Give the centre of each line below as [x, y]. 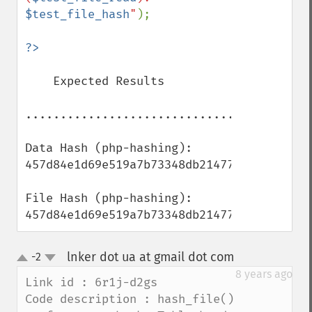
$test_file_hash [77, 14]
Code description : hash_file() [130, 299]
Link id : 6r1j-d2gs [91, 282]
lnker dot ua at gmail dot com [150, 257]
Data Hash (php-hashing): [109, 148]
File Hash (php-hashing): [109, 198]
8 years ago [264, 274]
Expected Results [39, 81]
